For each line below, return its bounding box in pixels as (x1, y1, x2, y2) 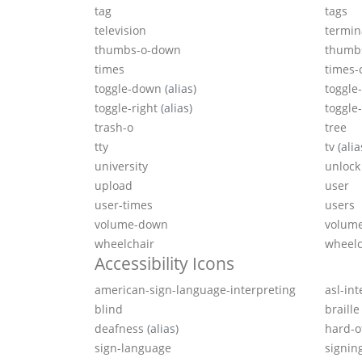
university (95, 158, 148, 175)
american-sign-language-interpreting (95, 282, 296, 298)
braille (325, 301, 360, 318)
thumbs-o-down (95, 42, 181, 58)
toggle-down (95, 81, 165, 97)
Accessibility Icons (95, 252, 234, 276)
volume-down (95, 217, 168, 233)
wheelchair (95, 236, 154, 252)
